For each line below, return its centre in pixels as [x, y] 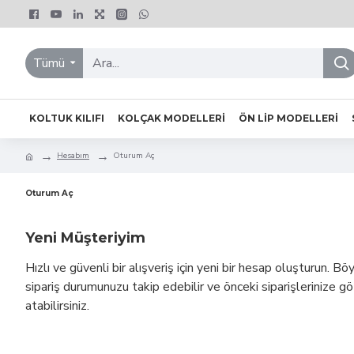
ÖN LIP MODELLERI [288, 118]
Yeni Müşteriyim [85, 238]
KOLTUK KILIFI [67, 118]
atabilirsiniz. [57, 306]
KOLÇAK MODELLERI [171, 118]
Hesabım [73, 155]
